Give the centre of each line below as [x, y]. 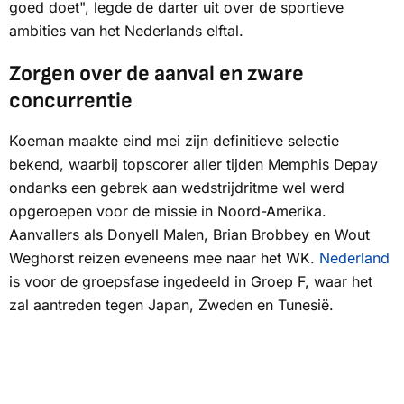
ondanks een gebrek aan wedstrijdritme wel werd [177, 188]
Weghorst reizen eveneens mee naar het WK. [164, 258]
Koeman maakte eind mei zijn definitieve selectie [174, 141]
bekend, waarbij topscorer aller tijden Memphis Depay [193, 165]
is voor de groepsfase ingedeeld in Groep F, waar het [191, 282]
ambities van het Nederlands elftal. [126, 31]
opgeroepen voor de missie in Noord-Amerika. [168, 211]
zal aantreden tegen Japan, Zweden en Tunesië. [171, 305]
